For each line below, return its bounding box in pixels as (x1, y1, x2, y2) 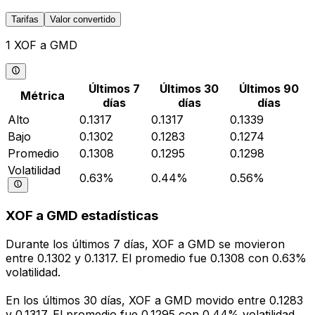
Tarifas (11, 14, 39, 25)
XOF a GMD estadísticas (6, 207, 158, 224)
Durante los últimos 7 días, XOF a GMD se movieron (6, 237, 285, 252)
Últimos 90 (238, 81, 299, 96)
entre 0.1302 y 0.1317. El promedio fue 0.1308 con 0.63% (6, 251, 307, 266)
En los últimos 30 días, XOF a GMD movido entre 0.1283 (6, 293, 303, 308)
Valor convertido (50, 14, 115, 25)
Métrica (20, 88, 65, 103)
